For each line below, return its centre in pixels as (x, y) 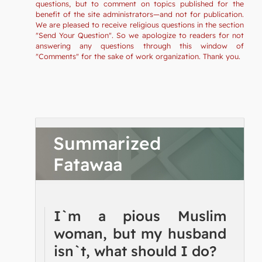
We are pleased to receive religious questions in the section (140, 24)
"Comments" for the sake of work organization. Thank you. (138, 56)
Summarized (107, 143)
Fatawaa (88, 164)
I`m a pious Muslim (140, 216)
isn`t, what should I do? (135, 251)
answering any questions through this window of (140, 45)
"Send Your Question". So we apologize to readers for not (140, 35)
